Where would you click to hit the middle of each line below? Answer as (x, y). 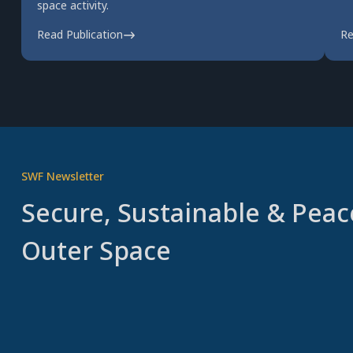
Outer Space (96, 250)
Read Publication (80, 34)
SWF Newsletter (62, 176)
